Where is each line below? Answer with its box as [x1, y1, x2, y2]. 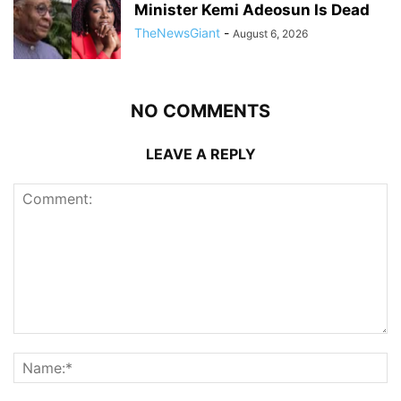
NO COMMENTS [131, 99, 270, 122]
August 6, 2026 [233, 26, 308, 40]
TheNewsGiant [134, 24, 220, 40]
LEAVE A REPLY [145, 144, 256, 163]
